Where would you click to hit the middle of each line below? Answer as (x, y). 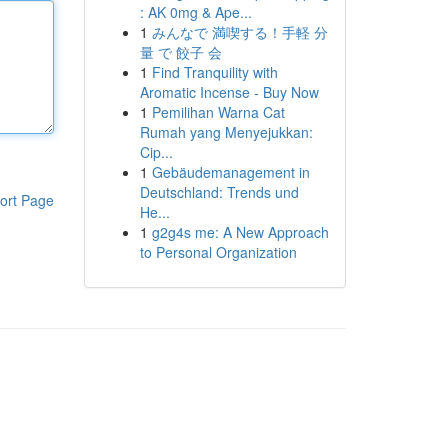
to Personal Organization (218, 252)
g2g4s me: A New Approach (240, 232)
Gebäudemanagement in (230, 172)
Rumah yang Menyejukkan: (226, 132)
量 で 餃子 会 (180, 52)
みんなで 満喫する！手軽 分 (239, 32)
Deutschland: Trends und (219, 192)
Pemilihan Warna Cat (218, 112)
